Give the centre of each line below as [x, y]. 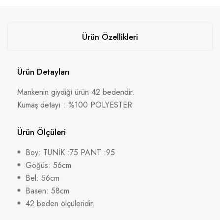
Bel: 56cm [42, 178]
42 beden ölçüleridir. [60, 203]
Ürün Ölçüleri [41, 132]
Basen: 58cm [47, 191]
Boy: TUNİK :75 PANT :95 [70, 152]
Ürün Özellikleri [110, 37]
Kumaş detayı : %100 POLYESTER [75, 105]
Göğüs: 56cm [48, 165]
